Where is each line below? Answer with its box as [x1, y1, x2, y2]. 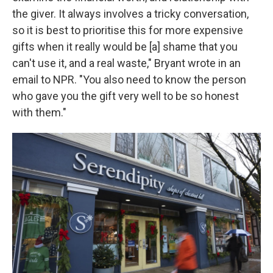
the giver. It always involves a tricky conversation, [12, 7, 249, 20]
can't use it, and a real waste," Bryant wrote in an [12, 57, 241, 69]
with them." [12, 106, 66, 119]
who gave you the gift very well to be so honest [12, 90, 239, 102]
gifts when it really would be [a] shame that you [12, 40, 238, 53]
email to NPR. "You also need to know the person [12, 73, 246, 86]
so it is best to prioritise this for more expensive [12, 24, 243, 37]
